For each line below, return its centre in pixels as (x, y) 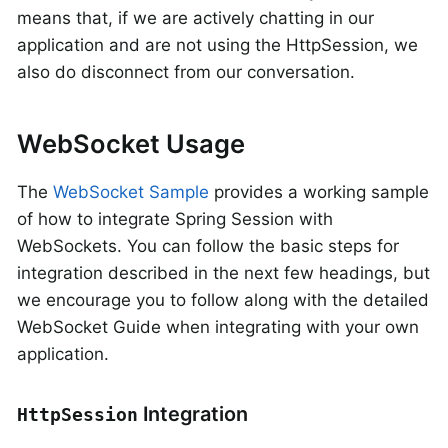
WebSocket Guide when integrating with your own (218, 326)
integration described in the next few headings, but (223, 272)
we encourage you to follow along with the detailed (223, 299)
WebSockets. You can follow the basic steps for (208, 245)
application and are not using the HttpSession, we (217, 45)
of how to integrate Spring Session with (175, 218)
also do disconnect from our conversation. (186, 72)
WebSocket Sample (131, 191)
